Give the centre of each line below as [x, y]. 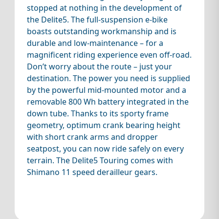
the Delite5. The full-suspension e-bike [97, 19]
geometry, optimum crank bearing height [104, 125]
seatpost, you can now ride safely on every [105, 148]
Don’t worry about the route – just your [99, 66]
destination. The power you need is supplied [109, 78]
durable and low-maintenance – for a [95, 43]
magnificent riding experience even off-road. [109, 55]
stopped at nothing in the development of [104, 8]
